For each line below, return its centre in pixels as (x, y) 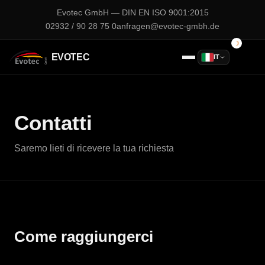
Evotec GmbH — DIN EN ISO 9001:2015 (132, 13)
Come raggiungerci (84, 237)
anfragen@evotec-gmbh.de (168, 26)
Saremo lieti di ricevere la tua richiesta (94, 148)
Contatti (53, 123)
